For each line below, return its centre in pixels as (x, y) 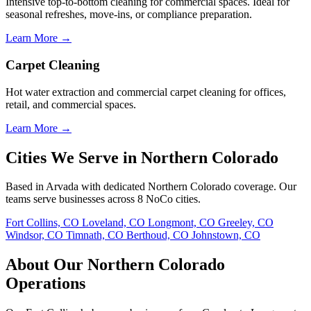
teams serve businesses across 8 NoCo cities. (103, 199)
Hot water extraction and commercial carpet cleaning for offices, (146, 92)
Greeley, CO (246, 223)
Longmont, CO (183, 223)
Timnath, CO (96, 235)
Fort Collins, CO (44, 223)
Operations (45, 284)
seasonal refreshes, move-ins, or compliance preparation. (129, 15)
